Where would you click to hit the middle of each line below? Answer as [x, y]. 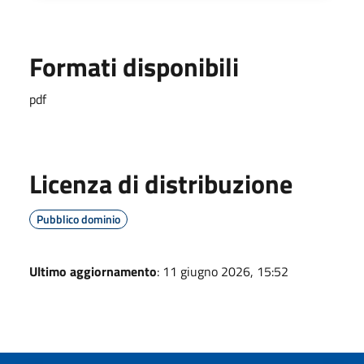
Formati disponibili [134, 66]
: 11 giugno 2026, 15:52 [223, 271]
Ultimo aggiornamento [93, 271]
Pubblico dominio [78, 219]
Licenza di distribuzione [161, 183]
